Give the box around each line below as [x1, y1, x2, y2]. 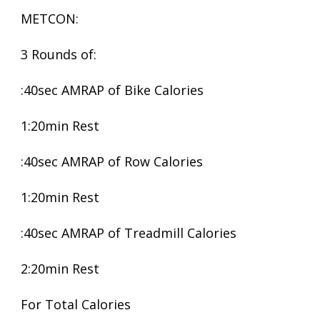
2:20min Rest [21, 260, 99, 277]
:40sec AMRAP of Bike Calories [21, 81, 204, 99]
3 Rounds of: [21, 46, 96, 63]
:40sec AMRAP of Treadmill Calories [21, 224, 236, 241]
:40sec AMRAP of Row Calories [21, 153, 203, 170]
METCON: [21, 10, 79, 27]
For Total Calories [21, 296, 131, 313]
